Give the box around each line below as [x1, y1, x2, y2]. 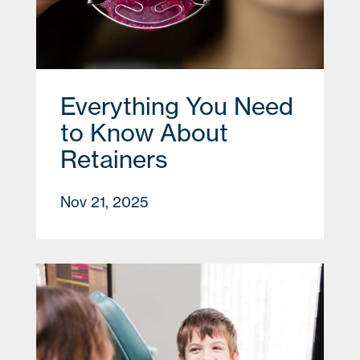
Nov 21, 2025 [60, 192, 149, 211]
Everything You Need [60, 90, 293, 121]
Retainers [60, 143, 168, 174]
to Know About [60, 117, 228, 148]
